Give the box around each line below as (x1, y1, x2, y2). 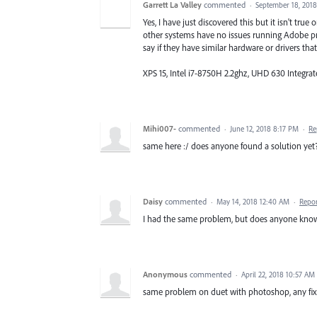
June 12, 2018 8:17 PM (230, 124, 299, 134)
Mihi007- (143, 123, 176, 134)
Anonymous (143, 269, 188, 280)
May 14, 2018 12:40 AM (217, 197, 289, 207)
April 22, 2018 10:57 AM (241, 270, 315, 280)
